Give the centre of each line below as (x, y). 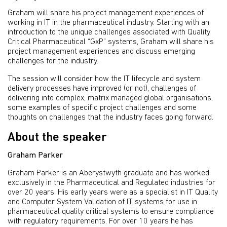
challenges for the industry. (53, 62)
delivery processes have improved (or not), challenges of (102, 89)
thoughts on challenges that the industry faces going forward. (110, 118)
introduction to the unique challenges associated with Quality (109, 33)
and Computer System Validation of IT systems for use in (102, 202)
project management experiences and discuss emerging (101, 52)
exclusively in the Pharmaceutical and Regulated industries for (111, 183)
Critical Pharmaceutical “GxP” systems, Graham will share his (111, 42)
